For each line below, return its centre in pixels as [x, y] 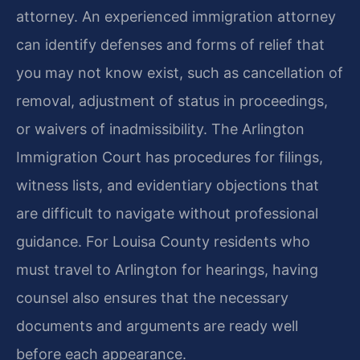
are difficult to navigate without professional [167, 213]
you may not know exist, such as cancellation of [180, 72]
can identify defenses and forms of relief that [170, 44]
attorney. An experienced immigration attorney [176, 16]
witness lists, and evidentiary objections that [168, 185]
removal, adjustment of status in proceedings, [172, 100]
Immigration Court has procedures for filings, [170, 157]
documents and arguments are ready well [157, 325]
